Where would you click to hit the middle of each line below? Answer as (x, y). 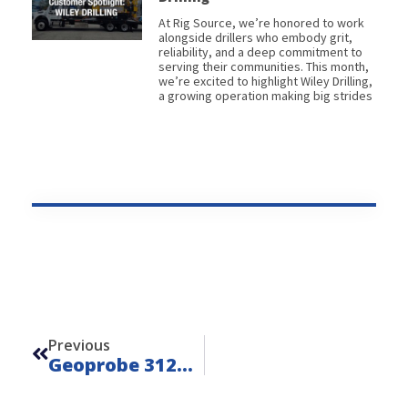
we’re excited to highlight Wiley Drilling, (265, 81)
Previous (79, 345)
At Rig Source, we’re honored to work (261, 22)
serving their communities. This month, (263, 66)
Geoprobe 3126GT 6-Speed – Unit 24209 (185, 364)
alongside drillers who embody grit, (255, 37)
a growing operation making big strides (265, 95)
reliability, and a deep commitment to (260, 51)
